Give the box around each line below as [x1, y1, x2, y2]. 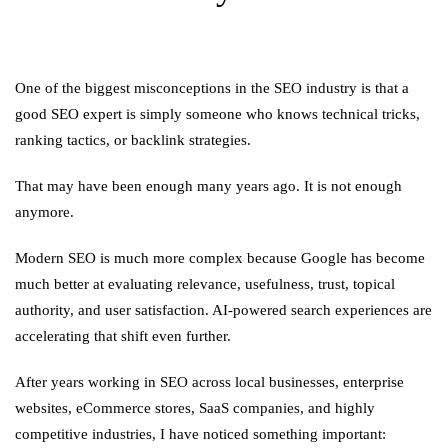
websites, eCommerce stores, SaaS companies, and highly [15, 400, 375, 416]
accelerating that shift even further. [15, 328, 231, 344]
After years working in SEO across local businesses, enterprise [15, 374, 404, 390]
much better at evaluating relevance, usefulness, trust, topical [15, 276, 395, 292]
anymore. [15, 204, 74, 220]
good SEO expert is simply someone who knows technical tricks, [15, 106, 420, 122]
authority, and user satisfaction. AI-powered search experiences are [15, 302, 432, 318]
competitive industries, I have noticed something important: [15, 426, 386, 442]
